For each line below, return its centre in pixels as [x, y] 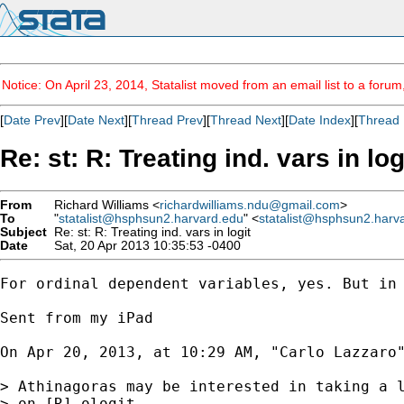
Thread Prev [167, 120]
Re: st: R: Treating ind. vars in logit [149, 232]
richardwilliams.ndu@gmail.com [250, 205]
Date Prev [32, 120]
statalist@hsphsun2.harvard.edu [151, 218]
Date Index [320, 120]
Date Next [96, 120]
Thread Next [246, 120]
